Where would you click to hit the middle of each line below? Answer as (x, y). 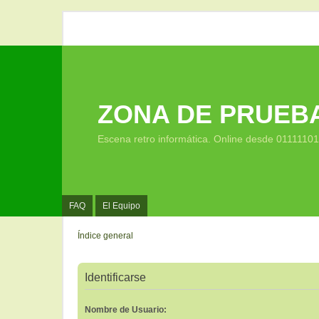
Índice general (105, 236)
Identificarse (115, 277)
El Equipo (121, 206)
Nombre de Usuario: (126, 310)
